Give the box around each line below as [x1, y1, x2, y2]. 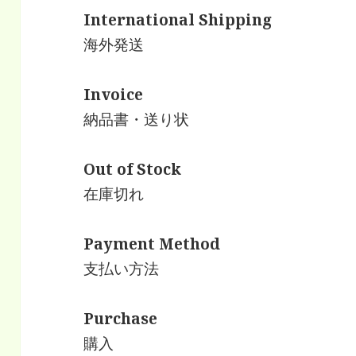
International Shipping [83, 9, 273, 30]
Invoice [83, 83, 144, 105]
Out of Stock [83, 158, 182, 180]
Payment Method [83, 233, 221, 254]
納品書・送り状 [83, 108, 190, 130]
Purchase [83, 308, 158, 329]
